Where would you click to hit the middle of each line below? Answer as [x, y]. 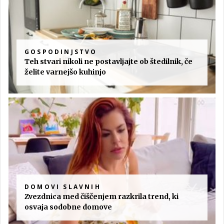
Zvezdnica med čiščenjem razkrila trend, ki [101, 196]
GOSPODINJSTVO [61, 51]
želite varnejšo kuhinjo [65, 72]
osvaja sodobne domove [68, 207]
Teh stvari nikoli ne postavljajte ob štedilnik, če [108, 61]
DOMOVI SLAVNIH [63, 186]
